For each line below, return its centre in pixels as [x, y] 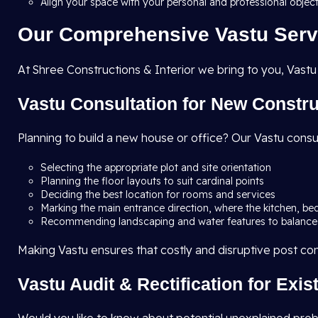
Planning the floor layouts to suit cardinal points [154, 181]
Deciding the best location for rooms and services [159, 194]
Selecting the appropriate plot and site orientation [157, 168]
